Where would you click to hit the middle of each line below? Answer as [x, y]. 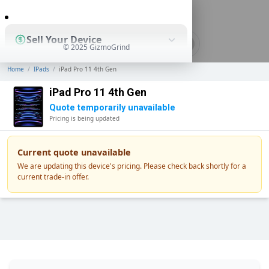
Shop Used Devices [71, 87]
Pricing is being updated [84, 118]
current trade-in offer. [53, 177]
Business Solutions [71, 183]
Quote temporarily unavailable [112, 108]
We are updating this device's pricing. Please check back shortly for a [132, 166]
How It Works [56, 135]
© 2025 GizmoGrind [96, 47]
